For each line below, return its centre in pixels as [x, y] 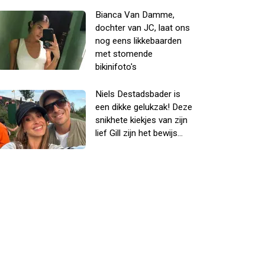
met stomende [124, 54]
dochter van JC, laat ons [143, 28]
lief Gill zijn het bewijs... [139, 133]
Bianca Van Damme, [135, 15]
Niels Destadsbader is [138, 94]
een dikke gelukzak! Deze [144, 107]
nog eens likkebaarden [138, 41]
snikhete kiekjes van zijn [141, 120]
